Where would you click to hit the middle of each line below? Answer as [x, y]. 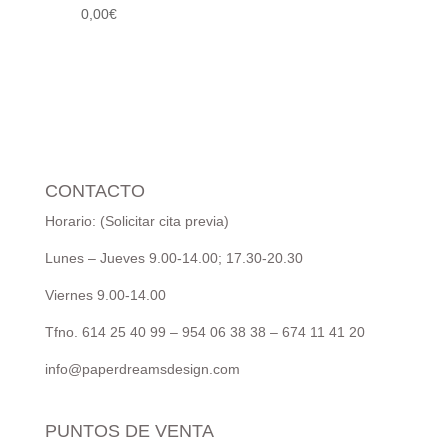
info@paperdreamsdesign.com [142, 368]
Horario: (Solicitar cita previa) [136, 220]
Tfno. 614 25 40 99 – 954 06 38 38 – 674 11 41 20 [204, 331]
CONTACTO [94, 190]
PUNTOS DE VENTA [129, 430]
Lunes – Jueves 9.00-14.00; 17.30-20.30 [173, 257]
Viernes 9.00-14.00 [105, 294]
